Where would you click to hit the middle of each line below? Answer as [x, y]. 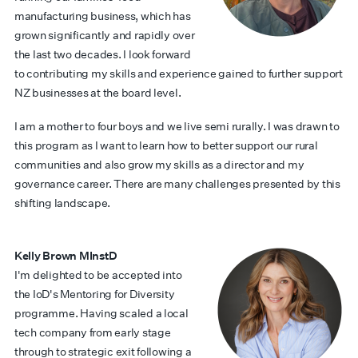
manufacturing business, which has [103, 16]
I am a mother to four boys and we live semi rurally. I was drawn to [177, 126]
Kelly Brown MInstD [66, 256]
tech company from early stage [93, 332]
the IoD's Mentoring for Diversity [95, 294]
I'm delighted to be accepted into [98, 275]
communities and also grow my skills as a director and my [159, 165]
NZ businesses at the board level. [98, 93]
